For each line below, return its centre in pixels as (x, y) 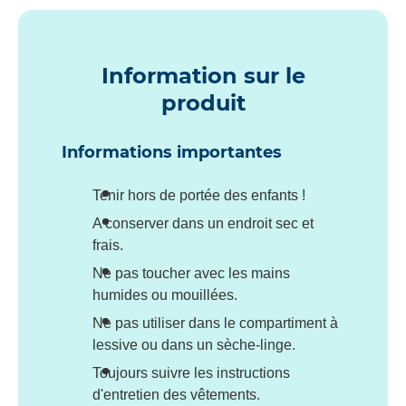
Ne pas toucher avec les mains (191, 273)
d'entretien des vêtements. (176, 394)
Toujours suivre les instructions (191, 372)
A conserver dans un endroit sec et (203, 223)
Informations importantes (172, 153)
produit (203, 102)
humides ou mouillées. (165, 295)
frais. (108, 245)
